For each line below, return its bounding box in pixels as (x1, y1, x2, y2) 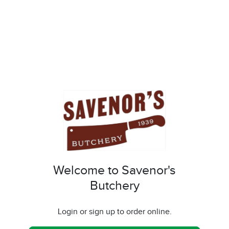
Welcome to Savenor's (53, 163, 176, 178)
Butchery (89, 178, 140, 194)
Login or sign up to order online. (57, 207, 172, 217)
